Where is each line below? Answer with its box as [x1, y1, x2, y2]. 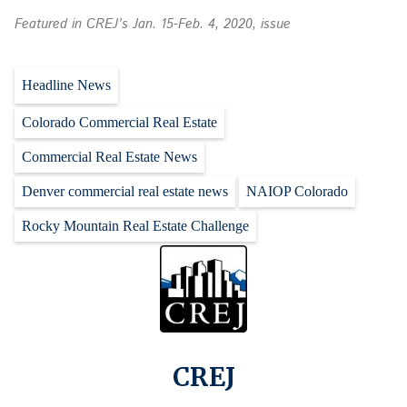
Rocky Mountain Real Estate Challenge [22, 218, 249, 234]
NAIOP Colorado [246, 184, 348, 200]
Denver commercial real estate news [22, 184, 228, 200]
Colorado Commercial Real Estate [22, 114, 217, 131]
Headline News [22, 77, 111, 94]
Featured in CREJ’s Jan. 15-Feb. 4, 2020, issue [15, 15, 291, 35]
